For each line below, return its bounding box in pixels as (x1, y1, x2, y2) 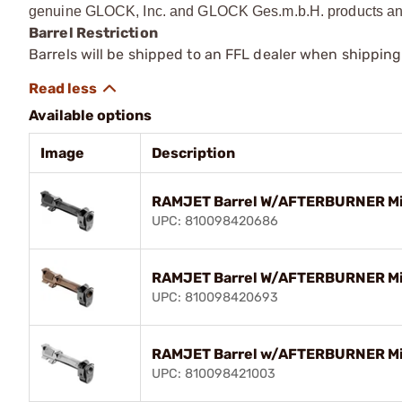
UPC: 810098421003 (152, 365, 275, 381)
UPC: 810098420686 (152, 213, 278, 229)
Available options (29, 106, 152, 124)
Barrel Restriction (29, 23, 158, 41)
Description (152, 144, 235, 162)
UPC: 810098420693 (152, 289, 278, 305)
